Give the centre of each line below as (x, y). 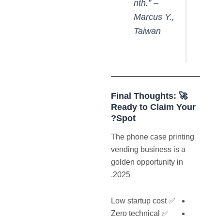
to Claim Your (167, 107)
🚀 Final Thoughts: (182, 96)
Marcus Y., (154, 17)
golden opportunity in (147, 162)
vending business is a (148, 150)
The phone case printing (153, 137)
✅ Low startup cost (171, 201)
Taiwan (147, 31)
